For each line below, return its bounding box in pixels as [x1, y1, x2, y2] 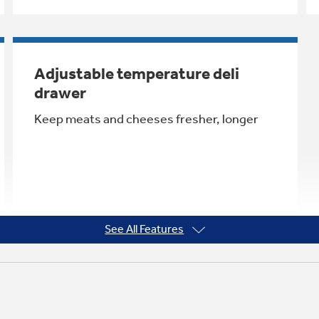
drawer [33, 83, 86, 103]
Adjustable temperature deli [33, 63, 239, 83]
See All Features [105, 221, 184, 236]
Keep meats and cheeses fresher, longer [33, 110, 258, 127]
